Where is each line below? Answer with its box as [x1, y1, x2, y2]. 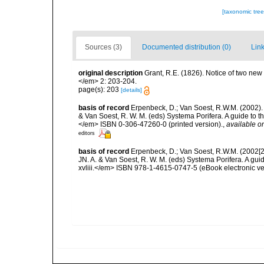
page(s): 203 [78, 85, 121, 94]
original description [78, 69, 143, 78]
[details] [121, 87, 142, 94]
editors [78, 130, 95, 137]
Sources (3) [85, 43, 122, 52]
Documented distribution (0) [142, 43, 231, 52]
